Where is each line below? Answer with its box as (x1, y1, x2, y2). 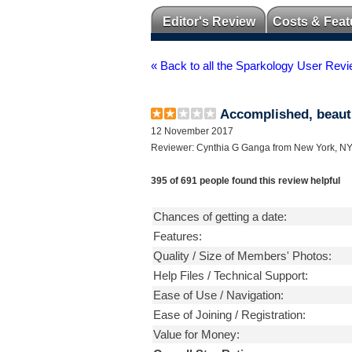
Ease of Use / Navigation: (153, 288, 284, 302)
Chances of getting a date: (153, 210, 287, 223)
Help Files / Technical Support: (153, 269, 308, 282)
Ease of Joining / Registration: (153, 308, 306, 321)
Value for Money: (153, 328, 240, 341)
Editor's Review (162, 15, 255, 28)
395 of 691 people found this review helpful (151, 175, 340, 186)
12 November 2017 (151, 126, 233, 137)
